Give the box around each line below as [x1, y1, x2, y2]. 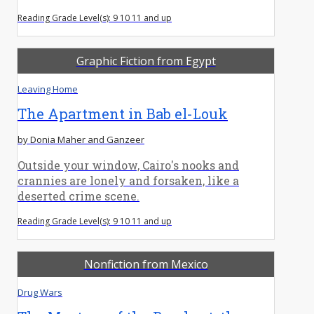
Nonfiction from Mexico [83, 256, 208, 272]
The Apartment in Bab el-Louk [18, 104, 228, 123]
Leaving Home [18, 82, 78, 95]
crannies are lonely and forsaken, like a [18, 172, 239, 188]
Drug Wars [18, 285, 62, 299]
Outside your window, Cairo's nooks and [18, 157, 239, 172]
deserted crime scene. [18, 188, 139, 203]
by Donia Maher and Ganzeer [18, 132, 144, 146]
